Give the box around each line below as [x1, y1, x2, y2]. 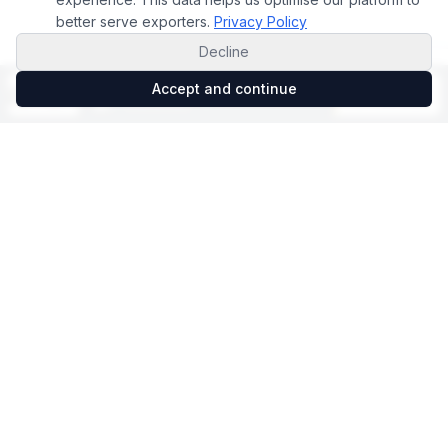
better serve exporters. [56, 13, 210, 30]
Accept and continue [151, 80, 297, 97]
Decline [199, 43, 249, 60]
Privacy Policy [214, 13, 307, 30]
